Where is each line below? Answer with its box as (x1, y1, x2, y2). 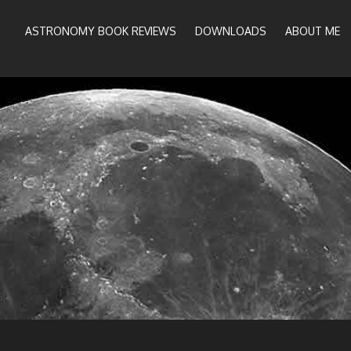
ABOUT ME (285, 24, 340, 38)
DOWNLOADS (195, 24, 266, 38)
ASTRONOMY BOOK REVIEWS (25, 24, 176, 38)
